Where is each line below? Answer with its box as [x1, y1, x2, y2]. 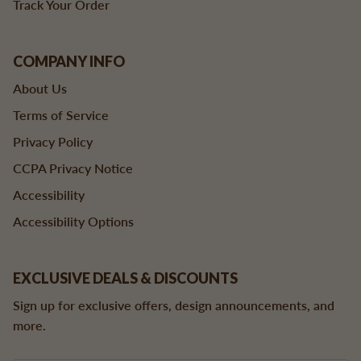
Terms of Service [13, 106, 109, 122]
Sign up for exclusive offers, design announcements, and [13, 297, 334, 313]
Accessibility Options [13, 213, 134, 229]
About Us [13, 80, 67, 96]
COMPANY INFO [13, 52, 125, 70]
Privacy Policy [13, 133, 93, 149]
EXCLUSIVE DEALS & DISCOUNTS [13, 268, 238, 287]
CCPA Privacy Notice [13, 160, 133, 176]
